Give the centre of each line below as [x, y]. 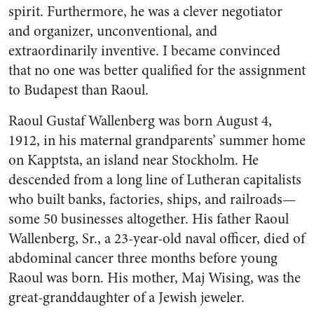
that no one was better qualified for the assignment [157, 70]
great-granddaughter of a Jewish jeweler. [127, 298]
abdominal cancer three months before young [143, 258]
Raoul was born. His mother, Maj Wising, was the [155, 278]
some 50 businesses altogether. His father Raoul [149, 219]
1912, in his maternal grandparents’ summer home [157, 141]
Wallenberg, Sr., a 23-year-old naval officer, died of [157, 239]
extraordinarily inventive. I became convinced [144, 51]
